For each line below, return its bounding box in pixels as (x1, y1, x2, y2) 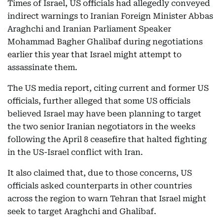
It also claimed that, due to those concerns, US (7, 168, 192, 178)
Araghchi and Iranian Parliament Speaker (7, 24, 171, 34)
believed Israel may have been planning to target (7, 109, 201, 119)
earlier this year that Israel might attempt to (7, 50, 182, 60)
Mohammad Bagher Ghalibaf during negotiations (7, 37, 203, 47)
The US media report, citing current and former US (7, 83, 209, 93)
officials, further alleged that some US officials (7, 96, 190, 106)
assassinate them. (7, 63, 77, 73)
